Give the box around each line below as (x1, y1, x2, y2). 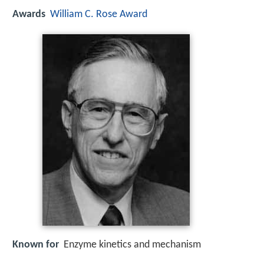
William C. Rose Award (50, 9, 147, 21)
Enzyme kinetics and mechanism (64, 239, 201, 251)
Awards (12, 9, 45, 21)
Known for (12, 239, 59, 251)
